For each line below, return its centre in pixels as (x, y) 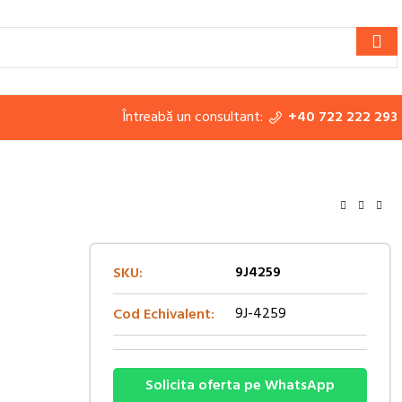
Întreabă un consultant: (192, 117)
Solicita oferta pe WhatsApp (240, 386)
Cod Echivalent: (163, 315)
